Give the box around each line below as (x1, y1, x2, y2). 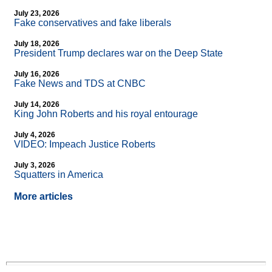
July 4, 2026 (14, 131, 55, 140)
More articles (14, 191, 73, 202)
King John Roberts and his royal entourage (14, 109, 198, 120)
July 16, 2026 (14, 70, 59, 79)
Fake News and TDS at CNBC (14, 78, 146, 89)
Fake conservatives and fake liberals (14, 18, 171, 29)
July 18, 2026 (14, 39, 59, 49)
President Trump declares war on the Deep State (14, 48, 223, 59)
